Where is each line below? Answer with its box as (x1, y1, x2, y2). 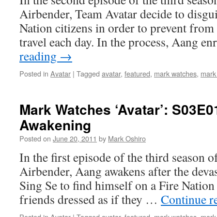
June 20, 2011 (53, 133, 97, 143)
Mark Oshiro (108, 133, 146, 143)
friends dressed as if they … (19, 191, 161, 207)
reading (19, 47, 60, 64)
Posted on (19, 133, 51, 143)
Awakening (19, 115, 91, 135)
